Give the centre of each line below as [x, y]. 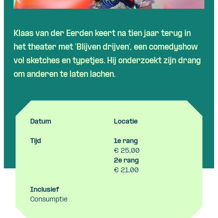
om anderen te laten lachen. [64, 75]
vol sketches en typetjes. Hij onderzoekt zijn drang [107, 61]
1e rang [126, 142]
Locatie [126, 122]
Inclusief [45, 190]
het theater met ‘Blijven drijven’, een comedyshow [106, 48]
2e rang [126, 161]
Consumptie [49, 200]
